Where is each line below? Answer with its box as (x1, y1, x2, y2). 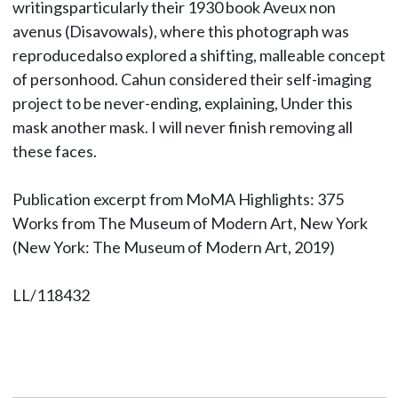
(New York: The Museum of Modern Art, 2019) (12, 237, 335, 258)
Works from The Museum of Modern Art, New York (12, 213, 368, 234)
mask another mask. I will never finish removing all (12, 117, 353, 138)
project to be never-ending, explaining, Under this (12, 93, 353, 114)
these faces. (12, 141, 97, 162)
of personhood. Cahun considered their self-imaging (12, 69, 371, 90)
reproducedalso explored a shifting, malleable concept (12, 45, 386, 66)
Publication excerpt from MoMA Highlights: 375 (12, 189, 344, 210)
